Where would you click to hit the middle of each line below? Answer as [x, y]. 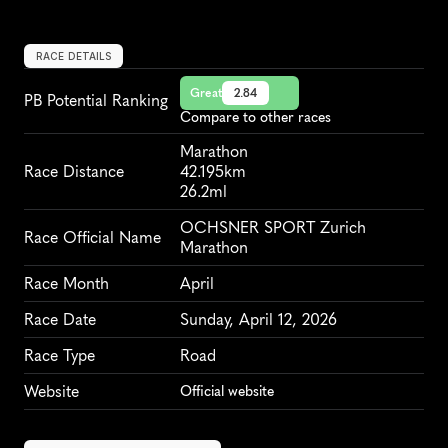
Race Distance [74, 171]
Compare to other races [255, 117]
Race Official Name [92, 237]
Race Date [60, 319]
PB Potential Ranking [96, 100]
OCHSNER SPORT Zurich [273, 227]
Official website [227, 391]
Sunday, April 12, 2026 [258, 319]
